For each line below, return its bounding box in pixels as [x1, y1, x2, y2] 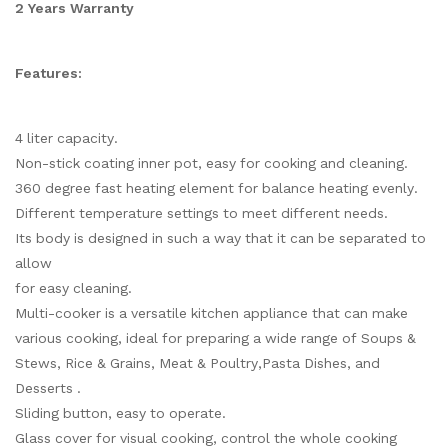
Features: [15, 65, 82, 81]
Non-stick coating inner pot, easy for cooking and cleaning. [15, 155, 408, 171]
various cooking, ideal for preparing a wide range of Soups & [15, 330, 416, 346]
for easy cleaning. [15, 280, 132, 296]
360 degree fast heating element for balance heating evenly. [15, 180, 418, 196]
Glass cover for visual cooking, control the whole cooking [15, 430, 397, 446]
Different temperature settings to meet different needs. [15, 205, 388, 221]
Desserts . [15, 380, 81, 396]
